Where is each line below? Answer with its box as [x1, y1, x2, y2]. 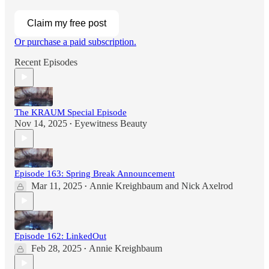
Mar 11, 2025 [31, 180, 82, 191]
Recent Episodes [14, 56, 77, 67]
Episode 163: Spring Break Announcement [14, 168, 175, 178]
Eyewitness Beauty [74, 118, 147, 128]
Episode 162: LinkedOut [14, 231, 106, 241]
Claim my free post [27, 17, 106, 28]
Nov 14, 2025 [14, 118, 67, 128]
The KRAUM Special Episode [14, 107, 127, 117]
